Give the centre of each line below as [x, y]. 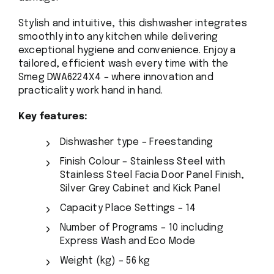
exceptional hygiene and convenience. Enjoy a [127, 50]
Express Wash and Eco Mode [127, 241]
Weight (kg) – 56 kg [105, 261]
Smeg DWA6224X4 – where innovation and [116, 77]
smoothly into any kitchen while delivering [118, 37]
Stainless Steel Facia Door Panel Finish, [152, 175]
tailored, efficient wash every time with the [123, 64]
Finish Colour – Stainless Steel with [143, 161]
